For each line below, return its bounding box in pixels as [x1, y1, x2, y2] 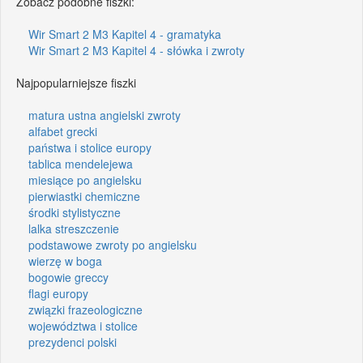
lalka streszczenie [28, 220, 119, 237]
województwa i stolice [28, 317, 138, 334]
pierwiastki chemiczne [28, 187, 140, 204]
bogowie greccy [28, 268, 109, 285]
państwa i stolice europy [28, 139, 152, 156]
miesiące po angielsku [28, 171, 142, 188]
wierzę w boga [28, 252, 102, 269]
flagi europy [28, 284, 88, 301]
